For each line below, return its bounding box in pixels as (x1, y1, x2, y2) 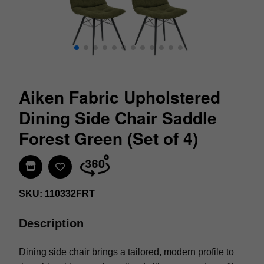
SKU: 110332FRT (19, 188, 95, 199)
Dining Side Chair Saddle (19, 105, 217, 130)
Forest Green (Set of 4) (19, 126, 198, 151)
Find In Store (35, 160, 88, 172)
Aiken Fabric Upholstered (19, 85, 220, 110)
